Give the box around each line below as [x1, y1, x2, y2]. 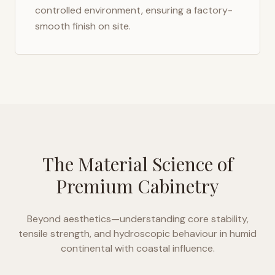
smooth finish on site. [35, 20, 131, 33]
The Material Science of [42, 152, 233, 176]
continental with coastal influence [60, 242, 213, 255]
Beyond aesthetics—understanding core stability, [26, 212, 249, 225]
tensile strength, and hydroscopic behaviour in [18, 227, 230, 240]
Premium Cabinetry [56, 174, 219, 198]
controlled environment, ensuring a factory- [35, 4, 233, 17]
